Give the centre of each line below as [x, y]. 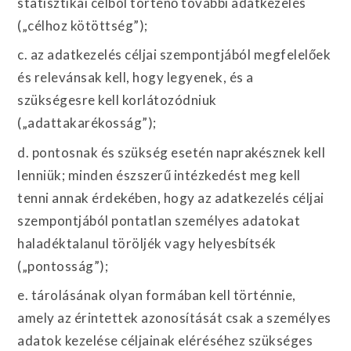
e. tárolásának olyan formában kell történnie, [157, 295]
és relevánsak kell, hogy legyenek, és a [136, 77]
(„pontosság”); [63, 266]
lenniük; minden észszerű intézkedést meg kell [159, 175]
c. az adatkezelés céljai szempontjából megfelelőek [174, 54]
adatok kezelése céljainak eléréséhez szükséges [165, 340]
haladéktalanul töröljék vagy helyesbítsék [147, 243]
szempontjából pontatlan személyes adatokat [159, 220]
